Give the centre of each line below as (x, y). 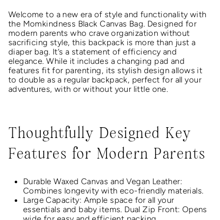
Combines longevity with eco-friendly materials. (113, 191)
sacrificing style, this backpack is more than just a (102, 42)
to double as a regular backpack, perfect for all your (105, 80)
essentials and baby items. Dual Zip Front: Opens (115, 209)
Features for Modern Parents (107, 154)
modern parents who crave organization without (99, 33)
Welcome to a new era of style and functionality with (108, 14)
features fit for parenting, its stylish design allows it (106, 70)
